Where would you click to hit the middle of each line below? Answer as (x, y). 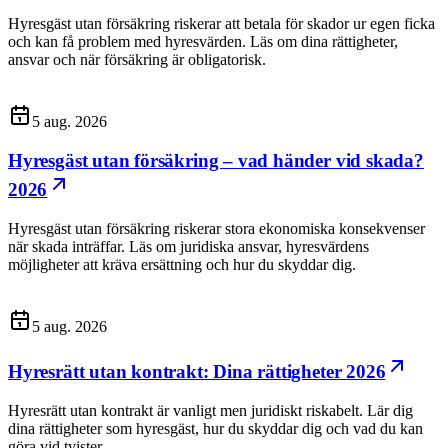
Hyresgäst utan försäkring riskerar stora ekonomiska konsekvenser (216, 228)
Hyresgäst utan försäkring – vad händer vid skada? (216, 160)
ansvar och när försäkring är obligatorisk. (137, 60)
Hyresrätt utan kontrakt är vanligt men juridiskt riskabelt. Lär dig (210, 410)
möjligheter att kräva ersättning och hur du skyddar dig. (182, 264)
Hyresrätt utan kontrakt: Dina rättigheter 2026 (197, 372)
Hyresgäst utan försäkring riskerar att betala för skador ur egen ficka (221, 24)
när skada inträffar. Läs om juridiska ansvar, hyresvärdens (188, 246)
